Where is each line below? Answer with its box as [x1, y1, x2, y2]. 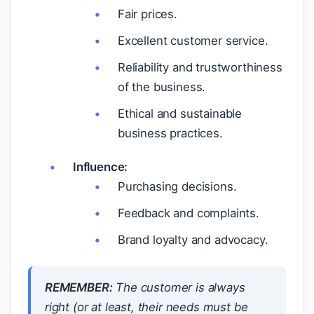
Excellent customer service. [118, 34, 268, 48]
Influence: [73, 160, 128, 174]
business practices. [118, 126, 223, 140]
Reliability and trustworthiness [118, 60, 282, 74]
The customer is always [112, 280, 245, 294]
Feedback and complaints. [118, 206, 259, 220]
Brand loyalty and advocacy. [118, 233, 268, 247]
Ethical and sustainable [118, 107, 243, 121]
